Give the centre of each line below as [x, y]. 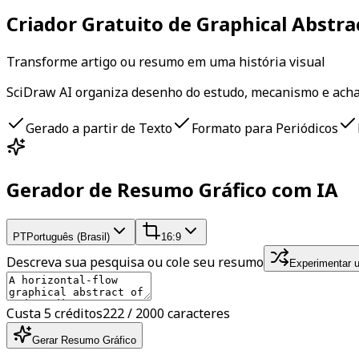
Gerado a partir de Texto [99, 128]
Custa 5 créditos [54, 313]
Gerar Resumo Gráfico [84, 340]
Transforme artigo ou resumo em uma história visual [166, 61]
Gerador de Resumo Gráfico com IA [172, 189]
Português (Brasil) [68, 236]
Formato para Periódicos [265, 128]
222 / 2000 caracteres [166, 313]
